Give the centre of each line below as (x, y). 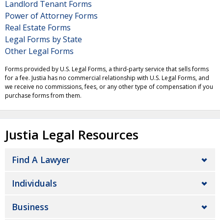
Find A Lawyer (41, 160)
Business (30, 207)
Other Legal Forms (39, 51)
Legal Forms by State (43, 39)
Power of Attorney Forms (51, 15)
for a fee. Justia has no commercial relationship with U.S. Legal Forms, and (107, 78)
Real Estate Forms (38, 27)
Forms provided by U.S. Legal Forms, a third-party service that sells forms (107, 69)
